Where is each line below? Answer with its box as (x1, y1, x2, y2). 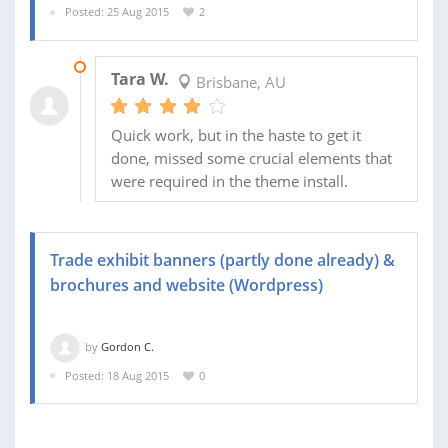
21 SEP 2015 (94, 58, 156, 74)
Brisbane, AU (191, 71, 286, 92)
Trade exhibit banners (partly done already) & (50, 248, 395, 271)
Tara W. (110, 67, 169, 90)
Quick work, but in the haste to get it (110, 124, 361, 145)
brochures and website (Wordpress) (50, 273, 323, 296)
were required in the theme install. (110, 170, 348, 191)
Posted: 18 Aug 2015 (65, 367, 169, 383)
